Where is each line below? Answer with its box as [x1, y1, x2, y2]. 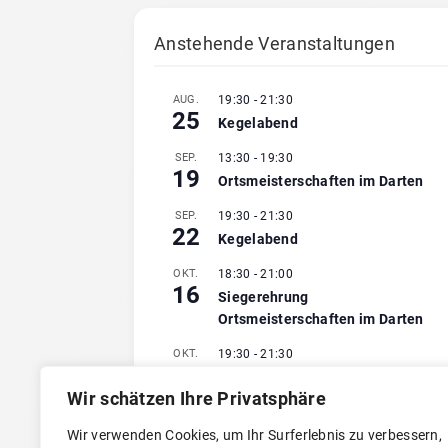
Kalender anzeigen [154, 410, 274, 427]
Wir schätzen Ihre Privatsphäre [67, 388, 326, 409]
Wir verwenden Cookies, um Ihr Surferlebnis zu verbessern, [67, 427, 443, 443]
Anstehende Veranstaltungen [154, 32, 395, 54]
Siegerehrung [218, 288, 309, 305]
